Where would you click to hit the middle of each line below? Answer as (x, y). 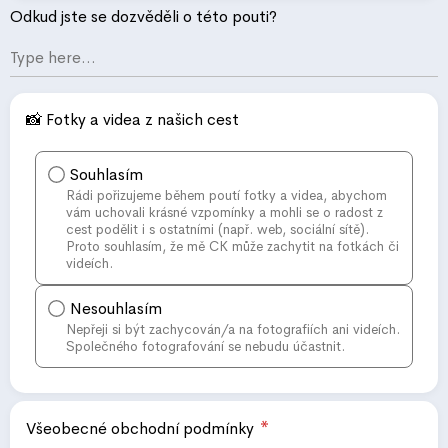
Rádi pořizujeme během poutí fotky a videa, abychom (226, 196)
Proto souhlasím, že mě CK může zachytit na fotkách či (232, 247)
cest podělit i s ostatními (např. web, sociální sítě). (217, 230)
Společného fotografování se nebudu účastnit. (205, 347)
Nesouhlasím (116, 309)
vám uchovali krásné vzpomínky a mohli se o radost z (224, 213)
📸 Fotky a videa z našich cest (132, 120)
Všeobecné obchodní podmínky (142, 429)
